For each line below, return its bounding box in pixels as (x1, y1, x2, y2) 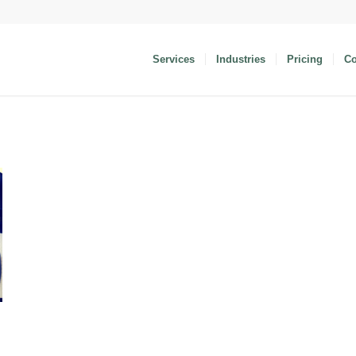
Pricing (287, 53, 323, 65)
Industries (216, 53, 266, 65)
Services (153, 53, 195, 65)
